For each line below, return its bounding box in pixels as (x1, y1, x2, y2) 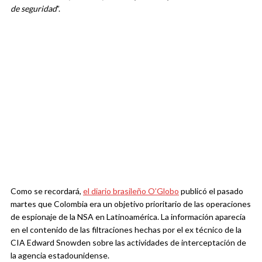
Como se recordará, (11, 185, 83, 196)
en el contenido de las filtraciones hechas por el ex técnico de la (11, 224, 242, 235)
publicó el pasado (179, 185, 243, 196)
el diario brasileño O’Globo (83, 185, 179, 196)
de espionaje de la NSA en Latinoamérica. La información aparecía (11, 211, 246, 222)
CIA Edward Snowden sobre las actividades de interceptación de (11, 237, 246, 247)
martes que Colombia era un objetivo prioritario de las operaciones (11, 198, 251, 209)
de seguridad (11, 3, 57, 13)
